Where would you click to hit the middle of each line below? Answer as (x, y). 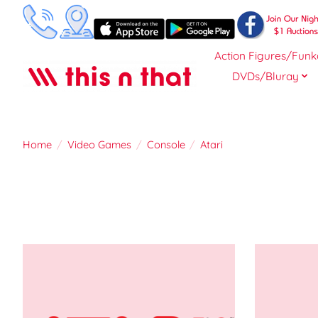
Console (166, 145)
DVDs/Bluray (265, 76)
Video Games (99, 145)
